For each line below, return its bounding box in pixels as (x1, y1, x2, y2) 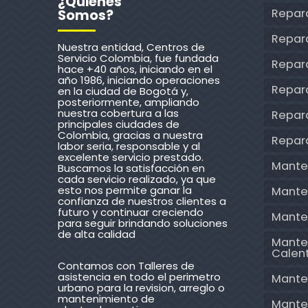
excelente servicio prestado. (58, 149, 203, 164)
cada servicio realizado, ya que (58, 171, 216, 186)
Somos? (58, 5, 113, 25)
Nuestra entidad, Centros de (58, 39, 205, 54)
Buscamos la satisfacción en (58, 160, 205, 175)
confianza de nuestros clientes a (58, 193, 226, 208)
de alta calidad (58, 226, 135, 241)
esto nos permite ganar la (58, 182, 192, 197)
